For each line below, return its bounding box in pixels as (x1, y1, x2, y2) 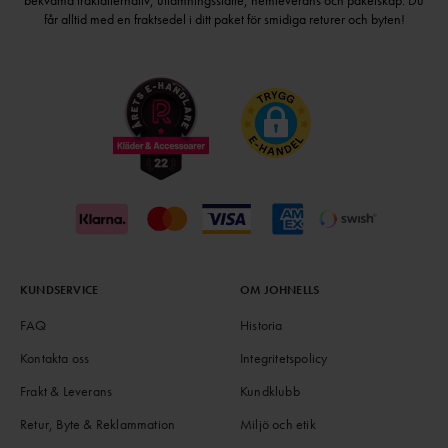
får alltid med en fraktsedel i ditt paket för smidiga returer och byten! (43, 9, 405, 28)
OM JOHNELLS (240, 281, 320, 298)
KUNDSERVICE (20, 281, 99, 298)
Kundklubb (240, 381, 300, 400)
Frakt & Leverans (20, 381, 113, 400)
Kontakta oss (20, 348, 90, 367)
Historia (240, 315, 283, 334)
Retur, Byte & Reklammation (20, 414, 176, 433)
